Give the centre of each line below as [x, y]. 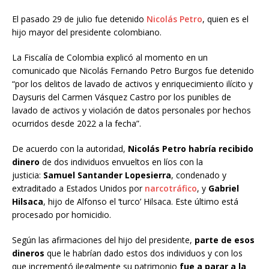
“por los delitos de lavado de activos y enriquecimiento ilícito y [132, 83]
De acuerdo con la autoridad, [70, 148]
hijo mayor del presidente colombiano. [87, 32]
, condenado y [199, 175]
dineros [29, 253]
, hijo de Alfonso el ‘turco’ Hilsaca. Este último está [141, 201]
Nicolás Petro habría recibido [191, 148]
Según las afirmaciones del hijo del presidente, [102, 240]
